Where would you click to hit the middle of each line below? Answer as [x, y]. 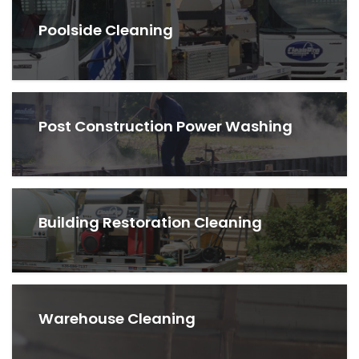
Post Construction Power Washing [166, 126]
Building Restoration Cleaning [151, 222]
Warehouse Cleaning [117, 318]
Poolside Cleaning [106, 30]
